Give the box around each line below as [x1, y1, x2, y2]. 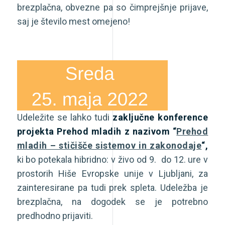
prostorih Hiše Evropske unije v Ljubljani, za [17, 168, 208, 179]
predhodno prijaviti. [17, 210, 93, 221]
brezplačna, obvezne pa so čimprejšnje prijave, [17, 2, 208, 13]
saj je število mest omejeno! [17, 16, 130, 27]
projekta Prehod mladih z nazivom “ [17, 126, 177, 137]
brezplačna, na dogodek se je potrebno [17, 196, 208, 207]
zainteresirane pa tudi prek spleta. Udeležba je [17, 182, 208, 193]
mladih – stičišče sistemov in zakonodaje [17, 140, 202, 151]
